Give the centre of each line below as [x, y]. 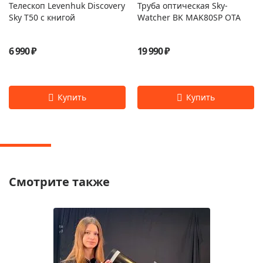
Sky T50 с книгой [42, 18]
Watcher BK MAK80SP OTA [189, 18]
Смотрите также [59, 182]
